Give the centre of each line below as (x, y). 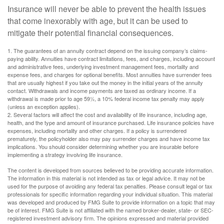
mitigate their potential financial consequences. (90, 32)
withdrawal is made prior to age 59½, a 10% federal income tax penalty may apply (106, 98)
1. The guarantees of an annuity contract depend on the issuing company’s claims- (107, 50)
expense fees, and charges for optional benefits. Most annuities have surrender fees (110, 74)
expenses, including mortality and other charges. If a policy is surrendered (97, 130)
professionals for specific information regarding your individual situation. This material (110, 194)
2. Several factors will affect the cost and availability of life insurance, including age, (107, 114)
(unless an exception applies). (44, 106)
